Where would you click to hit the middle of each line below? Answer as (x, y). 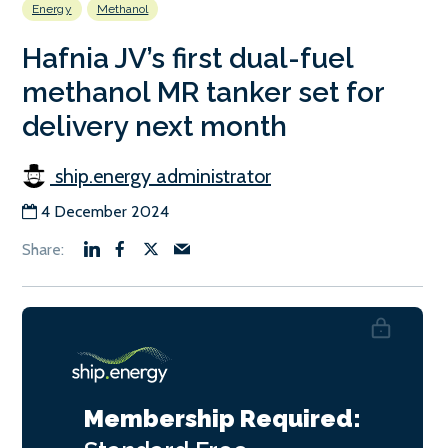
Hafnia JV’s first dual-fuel (187, 59)
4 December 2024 (105, 212)
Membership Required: (222, 419)
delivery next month (154, 127)
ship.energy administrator (160, 176)
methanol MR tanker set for (203, 93)
